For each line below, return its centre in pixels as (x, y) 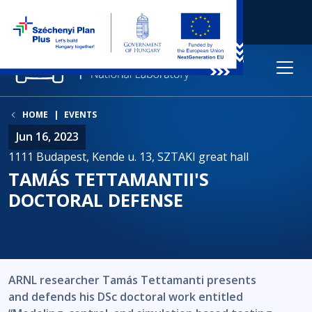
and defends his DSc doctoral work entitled (126, 297)
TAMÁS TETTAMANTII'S (109, 179)
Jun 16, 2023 (47, 137)
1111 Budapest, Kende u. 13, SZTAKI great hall (128, 156)
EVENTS (80, 114)
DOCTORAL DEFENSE (96, 200)
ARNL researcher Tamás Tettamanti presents (132, 280)
